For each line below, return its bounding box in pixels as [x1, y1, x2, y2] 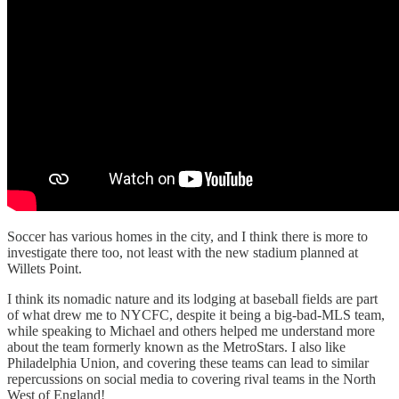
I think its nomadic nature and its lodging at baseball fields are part [7, 290, 378, 306]
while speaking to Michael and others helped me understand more [7, 322, 375, 338]
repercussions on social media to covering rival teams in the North [7, 370, 376, 387]
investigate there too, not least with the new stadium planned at [7, 244, 358, 260]
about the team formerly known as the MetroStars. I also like [7, 338, 346, 354]
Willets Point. [7, 260, 85, 276]
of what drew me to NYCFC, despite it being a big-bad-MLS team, [7, 306, 385, 322]
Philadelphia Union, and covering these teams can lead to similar [7, 354, 369, 370]
